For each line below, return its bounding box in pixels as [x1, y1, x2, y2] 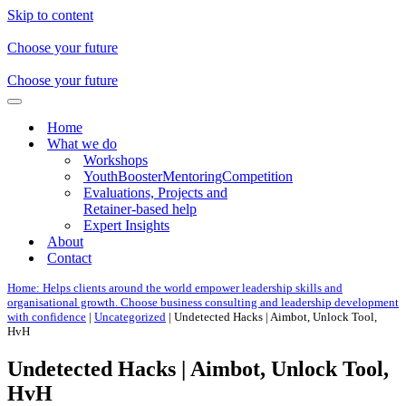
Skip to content [7, 7, 93, 23]
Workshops [83, 152, 148, 168]
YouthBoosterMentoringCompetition [83, 169, 293, 184]
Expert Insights [83, 217, 169, 233]
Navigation [14, 101, 69, 114]
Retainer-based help [83, 201, 197, 217]
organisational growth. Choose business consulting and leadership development [7, 295, 399, 309]
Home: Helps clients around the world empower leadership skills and [7, 281, 343, 295]
